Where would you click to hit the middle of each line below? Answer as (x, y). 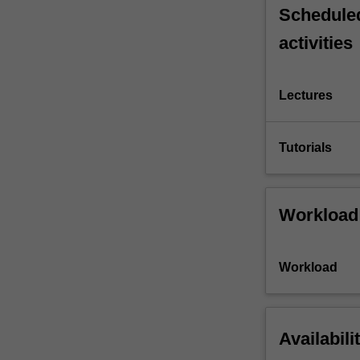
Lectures (305, 96)
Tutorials (305, 148)
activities (315, 43)
